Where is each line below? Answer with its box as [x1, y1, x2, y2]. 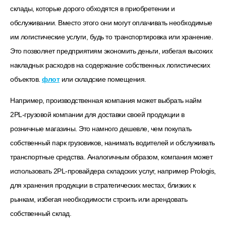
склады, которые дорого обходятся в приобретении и [10, 4, 175, 13]
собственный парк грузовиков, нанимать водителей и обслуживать [10, 139, 215, 147]
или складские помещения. [60, 75, 146, 83]
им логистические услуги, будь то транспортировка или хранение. [10, 32, 213, 41]
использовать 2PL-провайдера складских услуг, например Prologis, [10, 167, 216, 176]
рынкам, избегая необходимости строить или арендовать [10, 195, 187, 204]
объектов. [10, 75, 42, 83]
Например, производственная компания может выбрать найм [10, 96, 201, 105]
